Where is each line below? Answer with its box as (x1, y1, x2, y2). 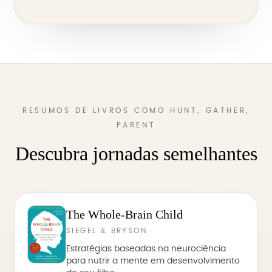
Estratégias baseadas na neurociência (66, 245, 226, 253)
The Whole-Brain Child (66, 208, 183, 221)
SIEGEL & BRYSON (66, 227, 147, 234)
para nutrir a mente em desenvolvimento (66, 257, 240, 265)
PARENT (116, 121, 156, 129)
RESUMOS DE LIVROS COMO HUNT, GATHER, (22, 107, 250, 114)
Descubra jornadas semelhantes (15, 143, 257, 165)
